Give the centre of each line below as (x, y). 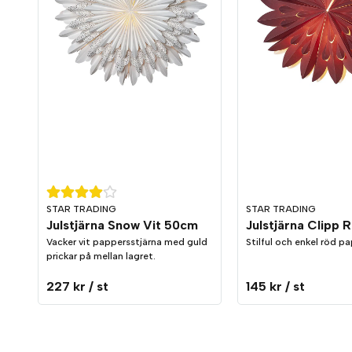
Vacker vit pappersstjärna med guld (127, 242)
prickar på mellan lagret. (101, 257)
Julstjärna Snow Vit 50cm (122, 225)
